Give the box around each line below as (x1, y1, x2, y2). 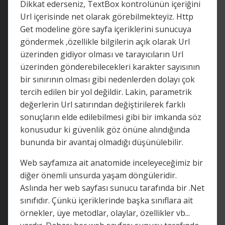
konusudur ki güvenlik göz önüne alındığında (20, 124, 190, 135)
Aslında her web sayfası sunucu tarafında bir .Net (20, 182, 204, 193)
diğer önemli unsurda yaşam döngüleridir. (20, 169, 177, 181)
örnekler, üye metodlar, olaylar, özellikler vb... (20, 207, 190, 218)
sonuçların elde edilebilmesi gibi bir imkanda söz (20, 111, 201, 123)
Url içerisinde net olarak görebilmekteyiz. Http (20, 11, 193, 22)
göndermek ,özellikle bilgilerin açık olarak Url (20, 36, 190, 47)
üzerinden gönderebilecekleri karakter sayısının (20, 61, 200, 72)
